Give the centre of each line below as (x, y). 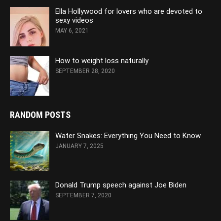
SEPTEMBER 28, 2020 (85, 71)
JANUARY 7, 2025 (79, 146)
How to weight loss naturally (102, 60)
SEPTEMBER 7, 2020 (83, 195)
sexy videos (74, 20)
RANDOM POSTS (40, 114)
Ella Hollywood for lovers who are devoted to (129, 11)
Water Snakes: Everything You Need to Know (128, 135)
